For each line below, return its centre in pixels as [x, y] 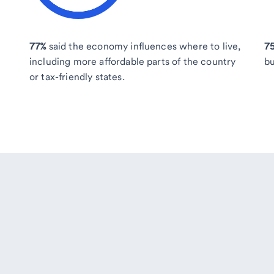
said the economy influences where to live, [143, 46]
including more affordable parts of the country [133, 62]
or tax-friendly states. [77, 77]
